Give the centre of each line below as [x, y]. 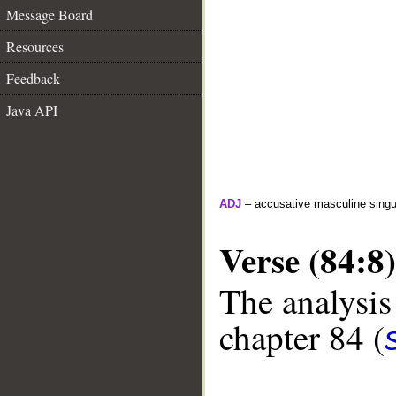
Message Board [49, 15]
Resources [35, 46]
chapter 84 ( [302, 337]
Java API [32, 110]
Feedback [33, 78]
